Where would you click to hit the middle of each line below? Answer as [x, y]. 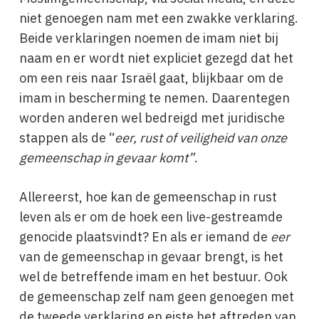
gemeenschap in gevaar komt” [106, 158]
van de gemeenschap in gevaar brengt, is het [151, 257]
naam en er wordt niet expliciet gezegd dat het [156, 58]
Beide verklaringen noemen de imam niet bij [148, 38]
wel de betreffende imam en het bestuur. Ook [153, 277]
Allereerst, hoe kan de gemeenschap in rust [148, 197]
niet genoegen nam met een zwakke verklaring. [158, 18]
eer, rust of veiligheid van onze [200, 138]
